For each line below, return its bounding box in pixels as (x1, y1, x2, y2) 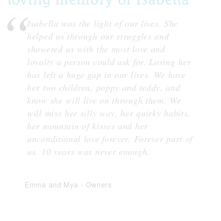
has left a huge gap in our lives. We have (27, 69, 186, 81)
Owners (85, 180, 112, 190)
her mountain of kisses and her (27, 120, 148, 132)
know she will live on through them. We (27, 94, 182, 107)
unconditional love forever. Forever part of (27, 133, 193, 145)
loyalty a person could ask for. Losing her (27, 56, 191, 68)
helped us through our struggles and (27, 30, 169, 42)
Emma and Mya (25, 180, 81, 190)
